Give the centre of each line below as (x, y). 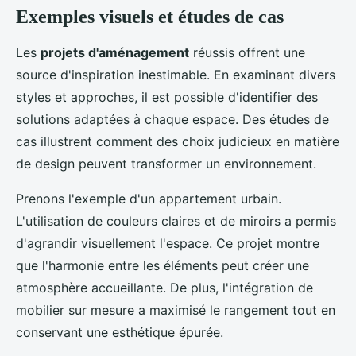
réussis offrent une (247, 53)
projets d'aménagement (115, 53)
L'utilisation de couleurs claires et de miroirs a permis (176, 221)
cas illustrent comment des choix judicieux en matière (178, 142)
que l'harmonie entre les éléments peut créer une (163, 266)
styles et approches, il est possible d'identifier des (167, 97)
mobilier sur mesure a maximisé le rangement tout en (176, 310)
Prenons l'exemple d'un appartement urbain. (149, 199)
